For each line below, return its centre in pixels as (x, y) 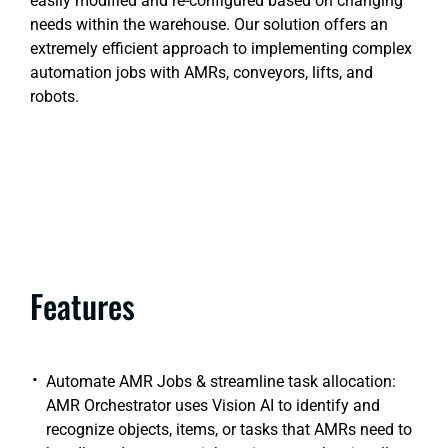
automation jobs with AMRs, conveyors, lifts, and (201, 73)
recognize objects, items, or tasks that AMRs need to (229, 429)
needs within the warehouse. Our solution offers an (209, 25)
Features (82, 305)
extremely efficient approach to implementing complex (221, 49)
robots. (54, 97)
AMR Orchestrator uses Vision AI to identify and (213, 405)
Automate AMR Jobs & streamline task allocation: (221, 381)
